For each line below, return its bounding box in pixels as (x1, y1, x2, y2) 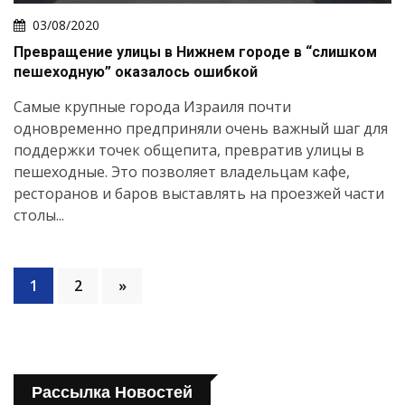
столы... (14, 205, 64, 226)
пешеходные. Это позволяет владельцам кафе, (14, 162, 350, 183)
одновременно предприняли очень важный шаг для (14, 118, 388, 139)
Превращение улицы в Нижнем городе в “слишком (14, 43, 377, 61)
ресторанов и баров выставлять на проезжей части (14, 184, 384, 204)
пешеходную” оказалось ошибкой (14, 63, 258, 81)
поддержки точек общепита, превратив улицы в (14, 140, 364, 161)
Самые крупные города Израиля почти (14, 97, 291, 118)
